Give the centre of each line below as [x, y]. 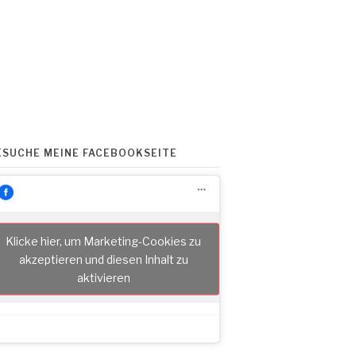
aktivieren [103, 277]
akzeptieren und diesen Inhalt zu [103, 259]
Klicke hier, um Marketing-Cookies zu [103, 241]
